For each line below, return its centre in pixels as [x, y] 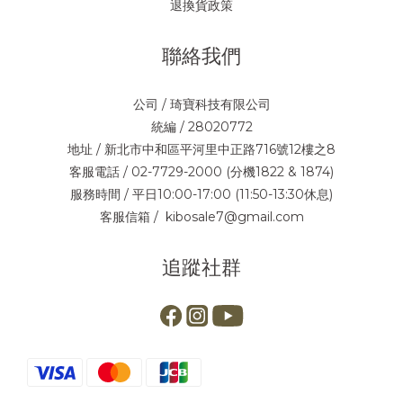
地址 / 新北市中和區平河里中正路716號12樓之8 [201, 150]
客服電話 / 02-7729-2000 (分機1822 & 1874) [201, 172]
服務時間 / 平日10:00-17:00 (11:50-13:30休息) [201, 195]
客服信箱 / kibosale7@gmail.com [201, 217]
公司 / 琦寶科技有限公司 [201, 105]
